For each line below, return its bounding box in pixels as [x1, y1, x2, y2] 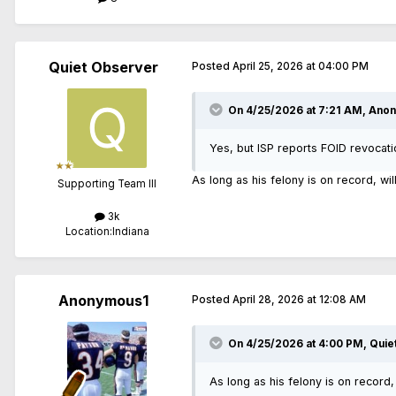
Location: [65, 225, 112, 238]
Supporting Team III [57, 177, 156, 190]
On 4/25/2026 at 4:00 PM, [228, 337, 369, 350]
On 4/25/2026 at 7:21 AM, [228, 103, 369, 117]
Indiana [111, 225, 149, 238]
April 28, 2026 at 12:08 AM [232, 293, 366, 306]
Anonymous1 [58, 291, 148, 309]
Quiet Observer [49, 57, 158, 76]
